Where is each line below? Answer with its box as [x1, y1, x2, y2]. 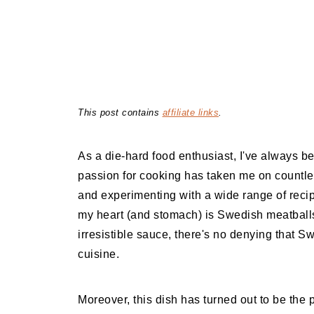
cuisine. [78, 248, 119, 260]
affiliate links [162, 107, 219, 118]
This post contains [78, 107, 163, 118]
